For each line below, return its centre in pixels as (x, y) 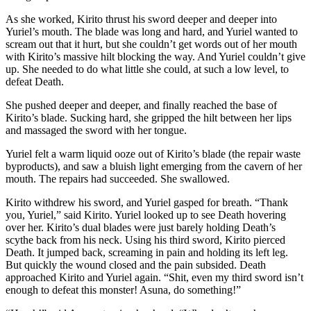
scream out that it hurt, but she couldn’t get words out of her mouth (151, 44)
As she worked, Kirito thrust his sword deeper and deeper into (141, 19)
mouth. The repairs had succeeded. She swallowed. (118, 179)
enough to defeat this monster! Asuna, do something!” (123, 290)
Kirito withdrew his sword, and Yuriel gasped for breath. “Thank (147, 203)
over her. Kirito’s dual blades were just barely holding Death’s (141, 228)
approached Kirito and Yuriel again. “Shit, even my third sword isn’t (154, 278)
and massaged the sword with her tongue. (96, 131)
